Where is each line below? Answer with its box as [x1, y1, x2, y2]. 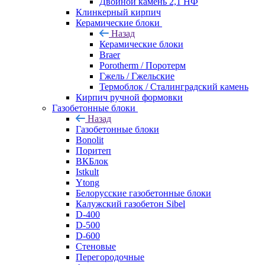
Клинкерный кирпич [76, 7, 161, 17]
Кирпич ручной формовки [76, 92, 183, 102]
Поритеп [76, 145, 111, 156]
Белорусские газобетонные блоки [76, 188, 211, 198]
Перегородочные [76, 251, 144, 262]
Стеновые [76, 241, 116, 251]
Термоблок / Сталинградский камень [99, 81, 248, 92]
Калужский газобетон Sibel [76, 198, 185, 209]
